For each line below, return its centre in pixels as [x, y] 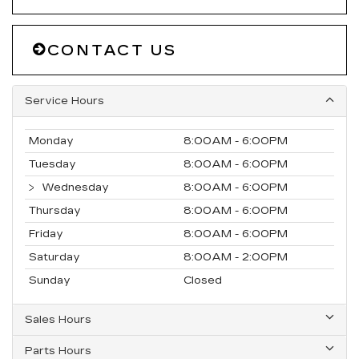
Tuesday [52, 164]
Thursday [55, 210]
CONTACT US [112, 50]
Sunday [50, 280]
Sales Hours [58, 319]
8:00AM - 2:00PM [236, 257]
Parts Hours [58, 351]
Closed [203, 280]
